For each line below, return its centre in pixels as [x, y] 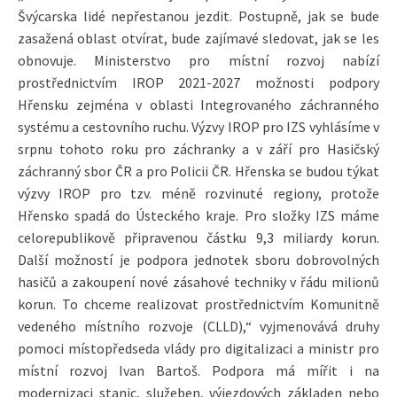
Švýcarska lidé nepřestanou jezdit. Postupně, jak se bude [198, 16]
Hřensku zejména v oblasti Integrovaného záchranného [198, 104]
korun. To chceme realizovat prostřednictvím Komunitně [198, 304]
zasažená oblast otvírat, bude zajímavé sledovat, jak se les [198, 38]
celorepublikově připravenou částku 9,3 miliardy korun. [198, 237]
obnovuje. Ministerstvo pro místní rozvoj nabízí [198, 60]
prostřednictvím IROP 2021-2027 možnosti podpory [198, 82]
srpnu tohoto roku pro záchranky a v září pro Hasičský [198, 148]
